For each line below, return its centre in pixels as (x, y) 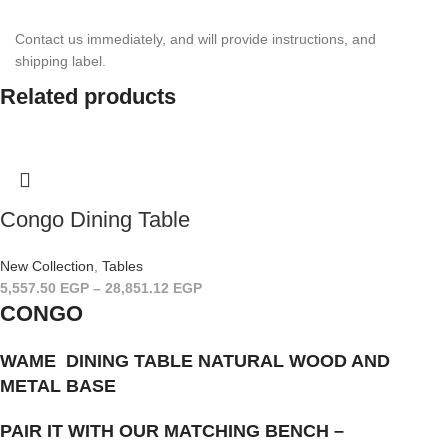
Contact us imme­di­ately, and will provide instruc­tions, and (195, 38)
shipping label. (60, 60)
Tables (122, 265)
